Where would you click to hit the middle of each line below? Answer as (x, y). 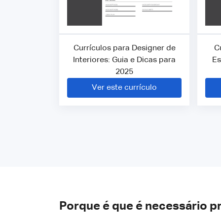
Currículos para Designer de (124, 48)
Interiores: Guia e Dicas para (124, 60)
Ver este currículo (124, 88)
